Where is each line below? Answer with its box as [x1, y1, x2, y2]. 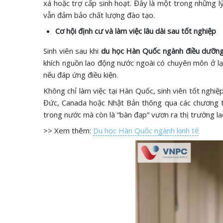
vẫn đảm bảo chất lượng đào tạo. [43, 10, 155, 20]
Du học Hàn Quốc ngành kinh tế [93, 125, 199, 135]
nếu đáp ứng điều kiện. [43, 70, 118, 80]
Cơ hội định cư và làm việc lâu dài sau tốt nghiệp [55, 26, 216, 36]
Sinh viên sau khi [43, 46, 101, 56]
